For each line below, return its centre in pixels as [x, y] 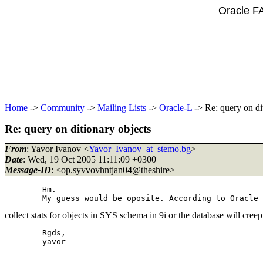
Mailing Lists [122, 108]
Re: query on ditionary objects [78, 129]
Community [63, 108]
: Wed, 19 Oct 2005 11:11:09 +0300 [90, 159]
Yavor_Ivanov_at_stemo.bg [140, 149]
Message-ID [28, 170]
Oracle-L [176, 108]
